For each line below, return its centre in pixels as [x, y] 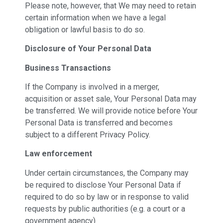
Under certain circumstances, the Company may [107, 173]
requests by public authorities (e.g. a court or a [105, 209]
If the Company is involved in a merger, [92, 87]
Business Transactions [68, 68]
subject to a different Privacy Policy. [88, 135]
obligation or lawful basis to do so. [85, 29]
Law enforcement [58, 154]
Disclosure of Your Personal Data [88, 49]
